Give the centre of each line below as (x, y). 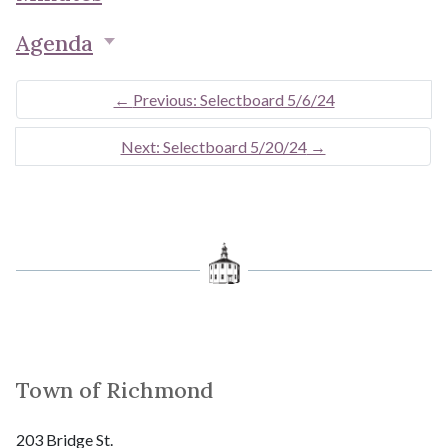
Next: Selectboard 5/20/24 (213, 147)
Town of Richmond (114, 390)
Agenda (54, 43)
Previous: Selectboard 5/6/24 (233, 100)
